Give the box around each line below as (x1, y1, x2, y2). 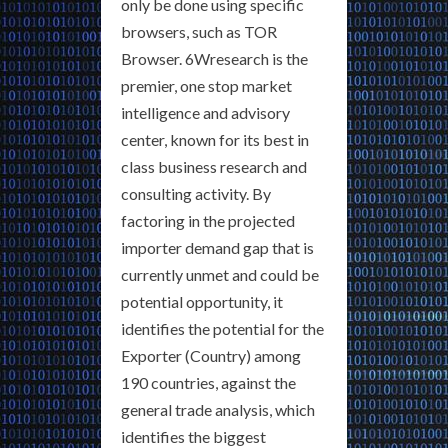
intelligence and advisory (121, 103, 290, 123)
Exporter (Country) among (121, 346, 301, 366)
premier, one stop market (121, 76, 292, 96)
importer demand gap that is (121, 238, 314, 258)
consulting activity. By (121, 184, 271, 204)
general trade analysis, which (121, 400, 315, 420)
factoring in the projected (121, 211, 295, 231)
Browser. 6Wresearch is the (121, 49, 308, 69)
